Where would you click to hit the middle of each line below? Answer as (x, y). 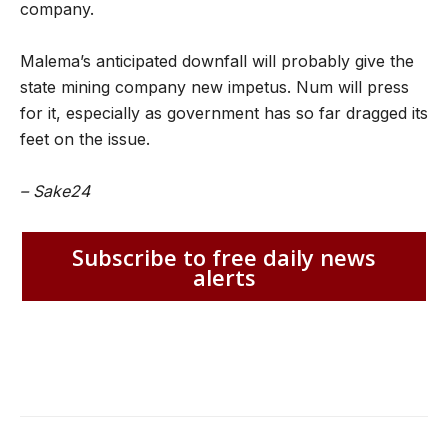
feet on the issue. (85, 139)
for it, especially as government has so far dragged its (224, 113)
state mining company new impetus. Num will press (214, 87)
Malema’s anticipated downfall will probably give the (217, 61)
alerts (224, 276)
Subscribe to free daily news (224, 256)
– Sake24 (55, 191)
